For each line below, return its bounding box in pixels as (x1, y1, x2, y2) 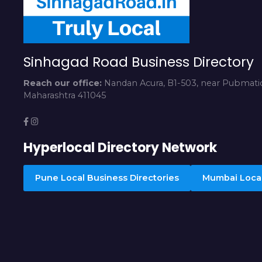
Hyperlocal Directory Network (23, 139, 217, 157)
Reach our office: (23, 78, 102, 89)
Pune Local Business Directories (35, 173, 179, 184)
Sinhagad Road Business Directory (23, 52, 254, 71)
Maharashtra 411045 (23, 90, 106, 101)
